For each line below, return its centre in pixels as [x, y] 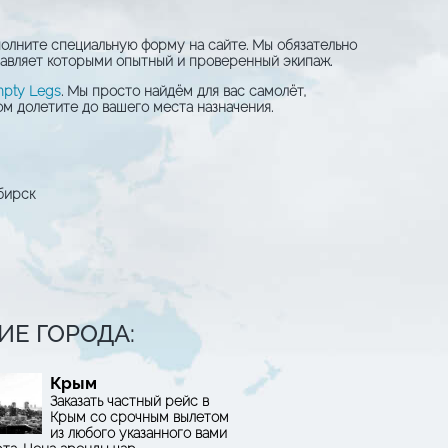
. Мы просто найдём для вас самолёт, [183, 90]
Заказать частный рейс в [129, 400]
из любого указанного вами [138, 432]
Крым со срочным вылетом [139, 416]
